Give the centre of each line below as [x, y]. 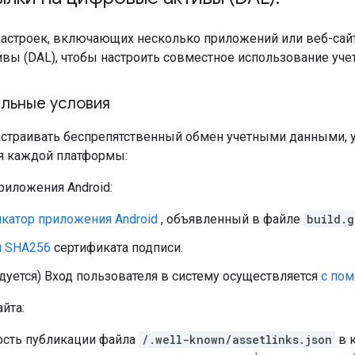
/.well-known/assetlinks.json [237, 339]
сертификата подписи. [117, 247]
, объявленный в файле [231, 219]
